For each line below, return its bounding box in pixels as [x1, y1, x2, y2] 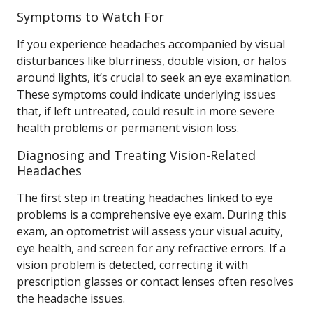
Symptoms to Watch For [17, 8, 164, 25]
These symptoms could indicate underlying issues [17, 87, 276, 102]
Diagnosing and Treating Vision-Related [17, 147, 256, 163]
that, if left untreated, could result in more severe [17, 103, 275, 119]
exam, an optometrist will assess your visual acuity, [17, 224, 283, 239]
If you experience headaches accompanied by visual [17, 36, 285, 52]
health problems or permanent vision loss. [17, 120, 239, 136]
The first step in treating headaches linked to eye [17, 190, 273, 205]
